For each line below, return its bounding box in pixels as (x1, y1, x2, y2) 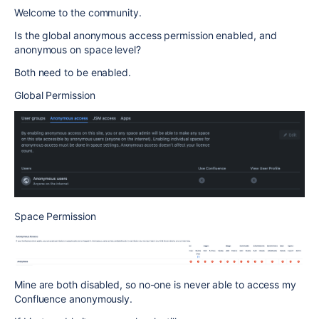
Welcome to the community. (14, 6, 142, 19)
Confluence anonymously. (14, 292, 133, 305)
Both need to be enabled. (14, 66, 131, 78)
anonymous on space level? (14, 43, 141, 56)
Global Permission (14, 89, 95, 101)
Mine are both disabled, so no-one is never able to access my (14, 278, 296, 291)
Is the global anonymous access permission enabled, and (14, 29, 277, 41)
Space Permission (14, 209, 96, 222)
